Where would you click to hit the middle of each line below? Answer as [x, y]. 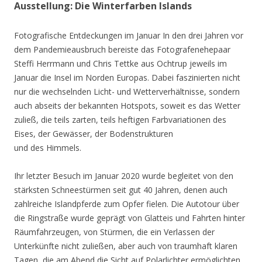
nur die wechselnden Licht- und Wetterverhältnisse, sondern [127, 92]
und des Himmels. [48, 148]
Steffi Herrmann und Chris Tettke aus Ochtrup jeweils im [120, 64]
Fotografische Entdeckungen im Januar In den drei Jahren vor [129, 36]
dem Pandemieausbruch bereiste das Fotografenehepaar [122, 50]
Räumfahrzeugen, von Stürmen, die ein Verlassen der [114, 232]
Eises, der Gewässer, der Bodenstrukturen [94, 134]
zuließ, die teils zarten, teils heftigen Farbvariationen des [120, 120]
